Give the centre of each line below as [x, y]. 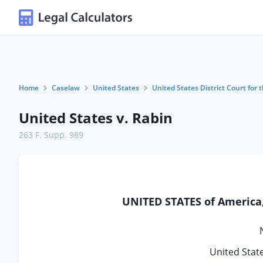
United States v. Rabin [96, 118]
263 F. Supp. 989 [51, 135]
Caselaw [66, 88]
